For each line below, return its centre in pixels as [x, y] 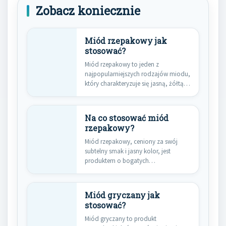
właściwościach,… [111, 170]
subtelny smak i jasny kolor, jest [128, 151]
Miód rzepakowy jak [126, 41]
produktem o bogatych [117, 161]
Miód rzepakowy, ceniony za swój [131, 142]
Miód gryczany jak [122, 195]
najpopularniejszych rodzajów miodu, [137, 74]
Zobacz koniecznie [88, 11]
